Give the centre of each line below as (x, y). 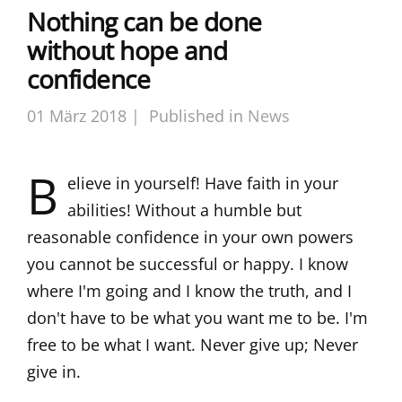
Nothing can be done (144, 22)
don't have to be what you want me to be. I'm (197, 318)
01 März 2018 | (83, 116)
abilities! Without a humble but (184, 210)
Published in (196, 116)
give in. (54, 372)
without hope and (127, 51)
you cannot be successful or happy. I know (188, 264)
